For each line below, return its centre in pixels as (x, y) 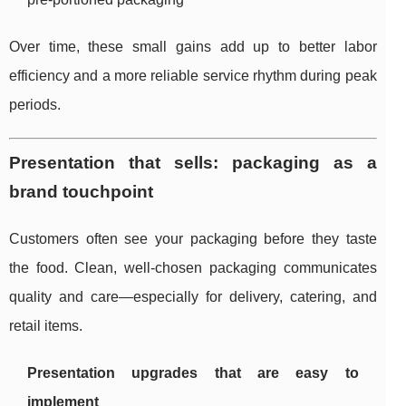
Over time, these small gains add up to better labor (193, 47)
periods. (35, 105)
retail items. (46, 326)
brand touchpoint (81, 192)
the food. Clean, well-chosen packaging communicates (193, 268)
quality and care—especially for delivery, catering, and (193, 297)
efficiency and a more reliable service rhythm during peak (193, 76)
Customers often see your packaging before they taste (193, 239)
